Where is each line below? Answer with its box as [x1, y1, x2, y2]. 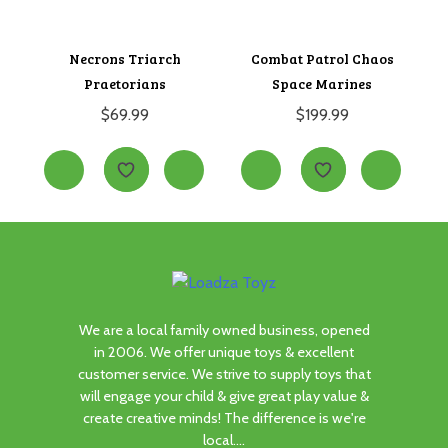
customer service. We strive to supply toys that [77, 365, 371, 384]
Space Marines [272, 74, 373, 94]
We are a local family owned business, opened [78, 321, 370, 340]
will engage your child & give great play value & [79, 387, 369, 406]
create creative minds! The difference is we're [82, 409, 366, 428]
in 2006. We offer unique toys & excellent [94, 343, 354, 362]
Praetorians [84, 74, 167, 94]
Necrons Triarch [69, 49, 182, 69]
